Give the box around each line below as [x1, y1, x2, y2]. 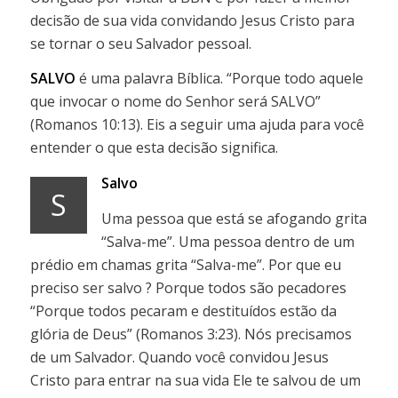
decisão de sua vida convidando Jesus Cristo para [29, 10, 354, 30]
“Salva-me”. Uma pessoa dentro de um [100, 231, 354, 251]
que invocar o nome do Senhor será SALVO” [29, 92, 321, 112]
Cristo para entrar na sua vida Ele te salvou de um [29, 370, 361, 390]
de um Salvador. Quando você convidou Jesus [29, 346, 329, 367]
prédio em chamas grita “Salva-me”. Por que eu [29, 254, 341, 275]
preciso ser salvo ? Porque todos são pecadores [29, 277, 346, 298]
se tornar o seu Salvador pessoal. [29, 33, 251, 53]
